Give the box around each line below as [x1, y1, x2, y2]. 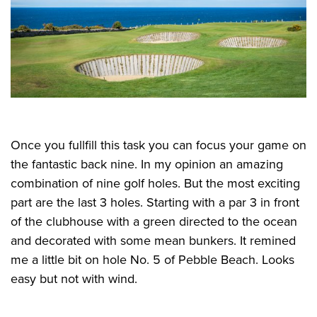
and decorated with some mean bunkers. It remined [11, 232, 296, 248]
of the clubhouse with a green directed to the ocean [11, 213, 297, 229]
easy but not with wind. [11, 270, 137, 287]
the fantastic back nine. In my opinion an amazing [11, 156, 283, 172]
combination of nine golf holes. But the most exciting [11, 175, 300, 191]
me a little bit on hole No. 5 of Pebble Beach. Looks [11, 251, 294, 267]
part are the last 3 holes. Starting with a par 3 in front [11, 194, 299, 210]
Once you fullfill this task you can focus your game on [11, 137, 306, 153]
